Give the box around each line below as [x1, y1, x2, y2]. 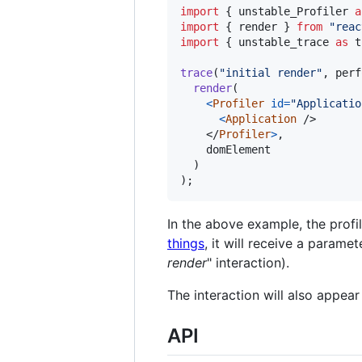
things [167, 235, 204, 252]
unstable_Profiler [238, 5, 348, 19]
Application [225, 112, 297, 126]
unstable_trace [238, 36, 329, 49]
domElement [206, 143, 271, 157]
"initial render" [219, 66, 322, 80]
